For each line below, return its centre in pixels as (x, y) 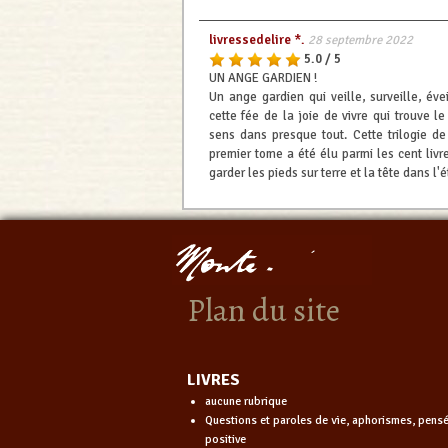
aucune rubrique (245, 401)
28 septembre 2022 (360, 39)
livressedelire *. (256, 39)
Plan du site (263, 309)
